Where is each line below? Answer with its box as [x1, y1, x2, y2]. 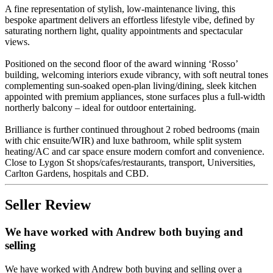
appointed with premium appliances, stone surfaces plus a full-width [5, 91, 265, 102]
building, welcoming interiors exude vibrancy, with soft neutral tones [5, 69, 268, 80]
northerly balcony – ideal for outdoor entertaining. [5, 102, 196, 113]
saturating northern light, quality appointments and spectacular [5, 25, 243, 36]
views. [5, 36, 30, 47]
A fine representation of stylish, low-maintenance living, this [5, 3, 235, 14]
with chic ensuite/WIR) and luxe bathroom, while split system [5, 135, 241, 146]
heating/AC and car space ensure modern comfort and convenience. [5, 146, 264, 157]
